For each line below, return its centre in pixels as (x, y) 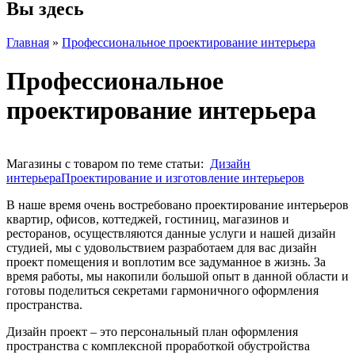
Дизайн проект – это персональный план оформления (152, 331)
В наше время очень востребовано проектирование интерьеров (177, 204)
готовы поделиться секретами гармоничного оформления (162, 290)
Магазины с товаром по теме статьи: (108, 163)
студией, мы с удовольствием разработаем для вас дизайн (162, 247)
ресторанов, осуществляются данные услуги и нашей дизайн (171, 233)
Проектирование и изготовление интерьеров (183, 177)
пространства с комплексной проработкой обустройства (158, 345)
